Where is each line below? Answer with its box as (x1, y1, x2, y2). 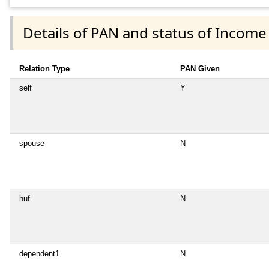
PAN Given (180, 64, 220, 73)
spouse (19, 138, 44, 148)
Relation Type (19, 64, 70, 73)
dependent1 (19, 249, 59, 258)
